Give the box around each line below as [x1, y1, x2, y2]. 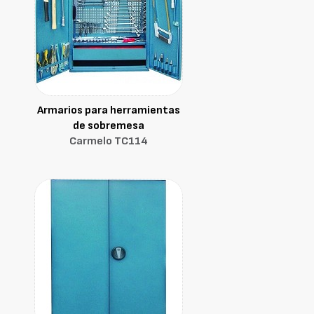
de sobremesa [73, 119, 144, 132]
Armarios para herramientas [37, 104, 180, 117]
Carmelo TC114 [69, 135, 148, 148]
